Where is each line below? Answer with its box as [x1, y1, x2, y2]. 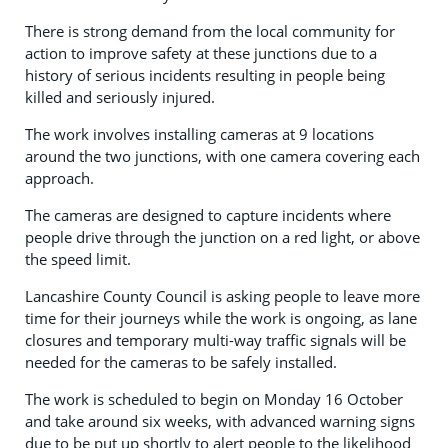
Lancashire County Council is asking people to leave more [25, 286, 420, 306]
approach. [25, 168, 94, 188]
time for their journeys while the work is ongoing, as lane [25, 308, 417, 328]
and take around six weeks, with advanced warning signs [25, 411, 415, 431]
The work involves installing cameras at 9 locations [25, 124, 374, 144]
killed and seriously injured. [25, 87, 215, 107]
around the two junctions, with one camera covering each [25, 146, 420, 166]
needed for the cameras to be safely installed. [25, 352, 337, 372]
